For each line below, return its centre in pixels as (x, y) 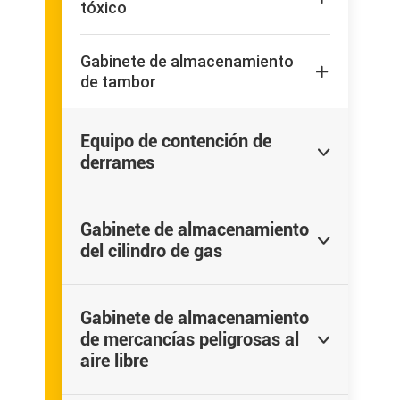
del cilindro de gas (151, 251)
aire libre (114, 361)
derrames (117, 162)
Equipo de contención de (176, 141)
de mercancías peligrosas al (190, 339)
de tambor (118, 82)
